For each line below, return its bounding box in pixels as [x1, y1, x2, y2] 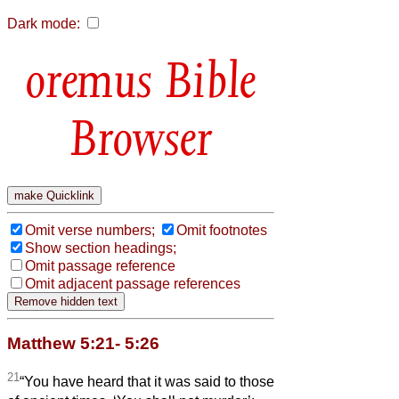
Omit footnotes [176, 222, 267, 238]
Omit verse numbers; [25, 222, 155, 238]
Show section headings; [25, 240, 176, 256]
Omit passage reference [25, 257, 175, 273]
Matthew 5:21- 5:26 [7, 333, 159, 353]
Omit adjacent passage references [25, 275, 240, 291]
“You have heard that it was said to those [20, 374, 274, 390]
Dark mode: [7, 16, 80, 31]
